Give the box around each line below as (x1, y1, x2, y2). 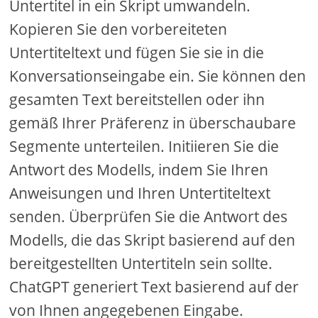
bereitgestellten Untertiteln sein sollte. (9, 253, 273, 273)
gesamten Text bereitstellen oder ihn (9, 89, 265, 109)
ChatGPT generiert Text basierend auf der (9, 277, 300, 297)
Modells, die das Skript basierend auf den (9, 230, 296, 250)
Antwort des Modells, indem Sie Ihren (9, 160, 269, 180)
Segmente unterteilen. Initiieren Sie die (9, 136, 280, 156)
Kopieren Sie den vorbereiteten (9, 19, 228, 39)
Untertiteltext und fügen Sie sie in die (9, 43, 265, 62)
